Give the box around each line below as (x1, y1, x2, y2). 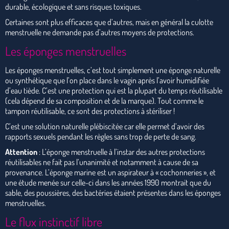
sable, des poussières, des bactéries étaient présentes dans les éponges (5, 187, 221, 198)
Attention (5, 146, 39, 157)
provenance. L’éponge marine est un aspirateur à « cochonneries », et (5, 167, 216, 177)
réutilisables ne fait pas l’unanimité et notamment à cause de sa (5, 156, 198, 167)
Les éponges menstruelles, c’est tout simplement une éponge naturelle (5, 64, 220, 75)
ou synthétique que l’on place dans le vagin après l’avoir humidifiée (5, 75, 209, 85)
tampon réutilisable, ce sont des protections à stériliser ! (5, 105, 175, 116)
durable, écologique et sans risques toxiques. (5, 1, 142, 12)
